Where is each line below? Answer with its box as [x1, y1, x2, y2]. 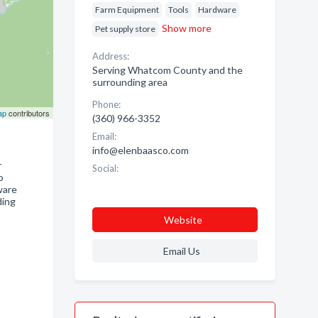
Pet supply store [94, 23, 155, 34]
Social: [92, 163, 119, 174]
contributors [6, 107, 50, 119]
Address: [92, 50, 129, 62]
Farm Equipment [94, 4, 159, 15]
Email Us [163, 245, 200, 257]
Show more [161, 22, 212, 34]
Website [163, 214, 202, 226]
